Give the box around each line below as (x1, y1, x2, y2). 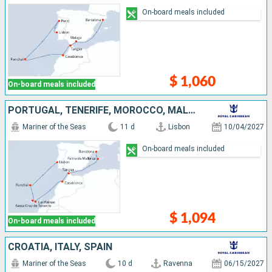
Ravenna (163, 259, 193, 268)
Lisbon (168, 123, 191, 132)
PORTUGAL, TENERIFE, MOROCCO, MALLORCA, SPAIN (188, 104, 195, 117)
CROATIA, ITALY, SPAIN (8, 241, 112, 253)
